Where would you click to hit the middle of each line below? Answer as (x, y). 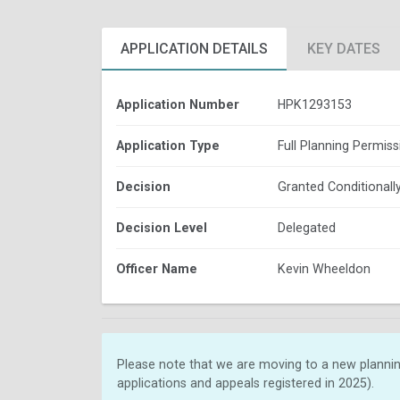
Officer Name (157, 268)
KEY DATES (344, 48)
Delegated (306, 227)
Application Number (178, 104)
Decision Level (162, 227)
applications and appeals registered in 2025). (246, 383)
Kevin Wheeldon (325, 268)
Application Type (168, 145)
